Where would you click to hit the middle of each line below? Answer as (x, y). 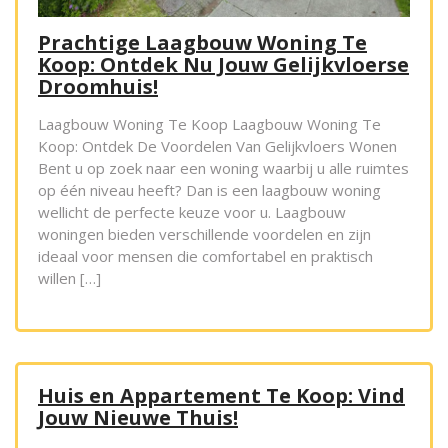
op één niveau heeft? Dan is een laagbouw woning (209, 190)
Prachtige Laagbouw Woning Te (202, 43)
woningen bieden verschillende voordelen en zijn (204, 234)
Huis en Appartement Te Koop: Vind (221, 396)
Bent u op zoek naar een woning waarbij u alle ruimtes (223, 168)
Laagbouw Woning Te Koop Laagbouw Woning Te (209, 124)
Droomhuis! (98, 87)
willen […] (69, 278)
